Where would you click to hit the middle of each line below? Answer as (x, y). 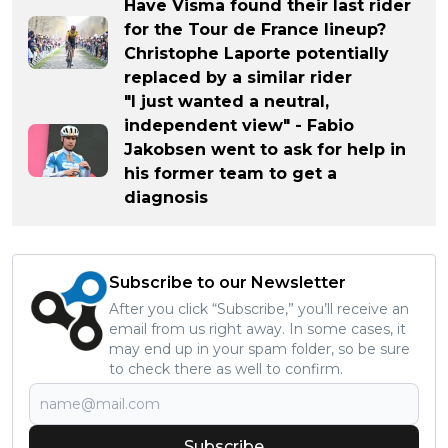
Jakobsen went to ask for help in (265, 150)
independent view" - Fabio (239, 126)
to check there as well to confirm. (226, 369)
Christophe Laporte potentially (256, 54)
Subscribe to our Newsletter (227, 283)
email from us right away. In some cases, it (257, 329)
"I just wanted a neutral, (226, 102)
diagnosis (166, 198)
